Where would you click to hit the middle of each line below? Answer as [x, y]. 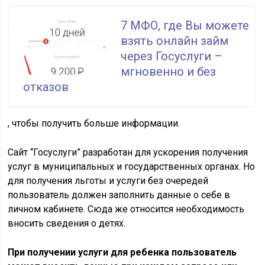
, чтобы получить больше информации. [94, 123]
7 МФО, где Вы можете [185, 25]
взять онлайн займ [175, 41]
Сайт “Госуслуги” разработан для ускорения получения [128, 152]
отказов [46, 87]
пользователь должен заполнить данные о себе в [119, 195]
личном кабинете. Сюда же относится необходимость [126, 209]
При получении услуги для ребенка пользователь [122, 252]
